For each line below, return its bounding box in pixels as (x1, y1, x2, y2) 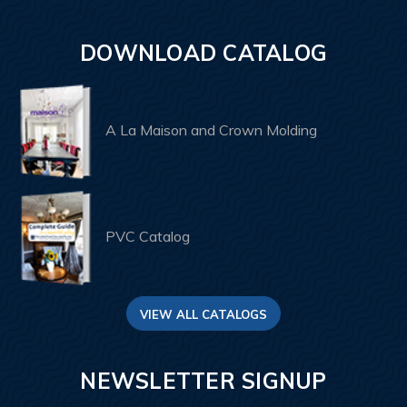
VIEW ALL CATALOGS (140, 306, 267, 322)
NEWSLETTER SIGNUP (80, 366, 327, 394)
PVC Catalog (105, 227, 190, 246)
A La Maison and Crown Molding (105, 121, 317, 140)
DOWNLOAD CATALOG (80, 39, 327, 67)
